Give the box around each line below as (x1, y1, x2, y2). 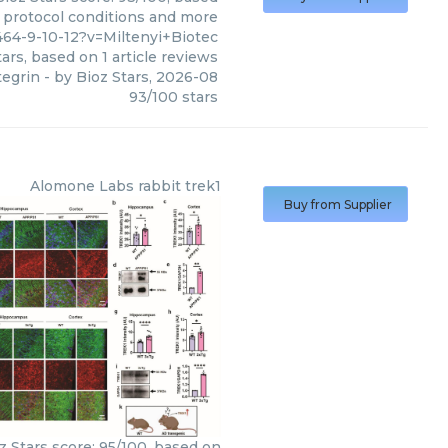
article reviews (108, 48, 218, 66)
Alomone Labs (30, 177, 134, 195)
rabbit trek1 (138, 177, 221, 195)
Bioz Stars (76, 68, 149, 86)
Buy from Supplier (284, 197, 392, 212)
